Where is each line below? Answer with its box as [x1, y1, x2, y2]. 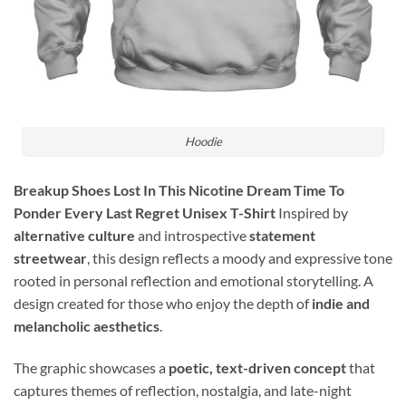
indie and [312, 294, 370, 312]
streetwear [14, 248, 87, 266]
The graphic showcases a [14, 358, 169, 376]
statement [249, 226, 315, 244]
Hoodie [184, 133, 222, 149]
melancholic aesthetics [14, 316, 159, 334]
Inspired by [275, 203, 348, 221]
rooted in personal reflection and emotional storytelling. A [14, 271, 373, 289]
